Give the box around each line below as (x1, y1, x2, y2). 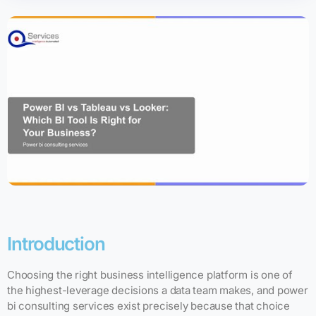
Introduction (7, 233, 106, 255)
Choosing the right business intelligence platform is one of (7, 268, 293, 282)
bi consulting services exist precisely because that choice (7, 299, 290, 313)
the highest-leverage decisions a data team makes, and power (7, 284, 308, 298)
